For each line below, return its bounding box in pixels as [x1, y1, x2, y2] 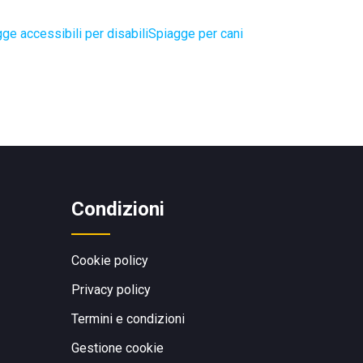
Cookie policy [71, 253, 148, 268]
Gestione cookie [71, 340, 164, 356]
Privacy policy [71, 282, 151, 297]
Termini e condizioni [71, 311, 185, 327]
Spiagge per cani [148, 26, 243, 41]
